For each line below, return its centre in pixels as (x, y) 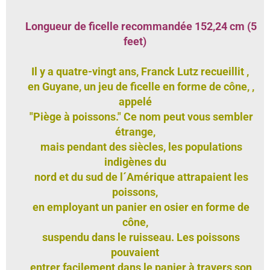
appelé (135, 101)
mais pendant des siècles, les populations (135, 146)
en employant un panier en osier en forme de (135, 207)
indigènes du (135, 162)
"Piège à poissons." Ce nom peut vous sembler (135, 116)
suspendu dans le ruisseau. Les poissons (135, 237)
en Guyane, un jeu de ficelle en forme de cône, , (135, 86)
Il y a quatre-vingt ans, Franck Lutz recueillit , (139, 71)
